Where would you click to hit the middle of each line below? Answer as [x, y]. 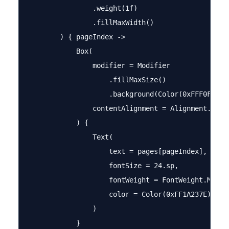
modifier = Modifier [99, 65]
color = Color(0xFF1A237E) [119, 194]
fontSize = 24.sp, [103, 166]
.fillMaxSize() [97, 80]
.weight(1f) [82, 8]
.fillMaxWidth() [90, 22]
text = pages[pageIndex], [117, 151]
